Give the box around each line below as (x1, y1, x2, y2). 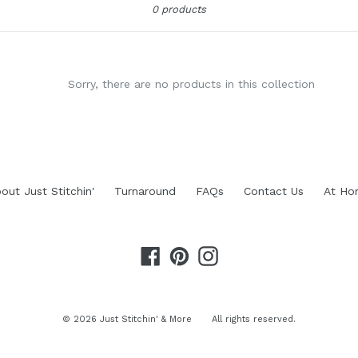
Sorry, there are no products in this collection (67, 78, 315, 90)
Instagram (217, 247, 271, 260)
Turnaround (113, 185, 176, 197)
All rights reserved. (212, 314, 296, 324)
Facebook (159, 247, 213, 260)
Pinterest (188, 247, 237, 260)
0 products (152, 3, 206, 15)
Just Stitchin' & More (100, 314, 192, 324)
